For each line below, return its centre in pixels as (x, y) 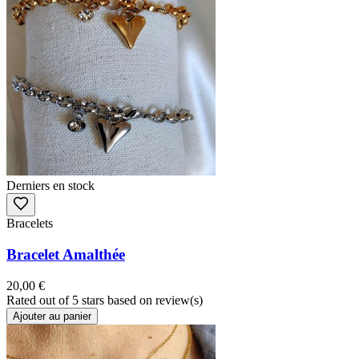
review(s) (179, 300)
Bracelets (30, 224)
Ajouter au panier (52, 316)
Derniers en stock (50, 186)
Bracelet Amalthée (66, 254)
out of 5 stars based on (97, 300)
